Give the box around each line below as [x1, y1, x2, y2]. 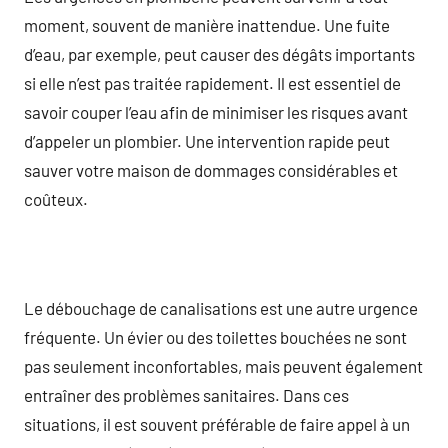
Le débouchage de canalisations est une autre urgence [24, 297, 418, 318]
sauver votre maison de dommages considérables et [24, 159, 398, 180]
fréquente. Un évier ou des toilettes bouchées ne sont [24, 326, 407, 347]
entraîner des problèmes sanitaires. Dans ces [24, 384, 349, 405]
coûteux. [24, 188, 88, 209]
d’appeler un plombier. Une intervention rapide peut [24, 130, 390, 151]
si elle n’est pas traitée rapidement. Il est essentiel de [24, 72, 401, 93]
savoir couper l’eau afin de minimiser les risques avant [24, 101, 408, 122]
